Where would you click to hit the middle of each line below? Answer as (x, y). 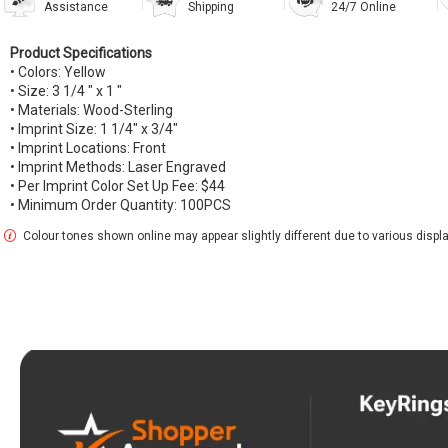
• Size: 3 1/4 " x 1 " (66, 91)
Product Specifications (84, 53)
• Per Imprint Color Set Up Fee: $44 (117, 186)
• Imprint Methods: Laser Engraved (118, 167)
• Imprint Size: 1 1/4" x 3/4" (94, 129)
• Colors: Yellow (58, 72)
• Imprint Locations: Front (88, 148)
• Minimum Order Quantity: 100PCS (120, 205)
